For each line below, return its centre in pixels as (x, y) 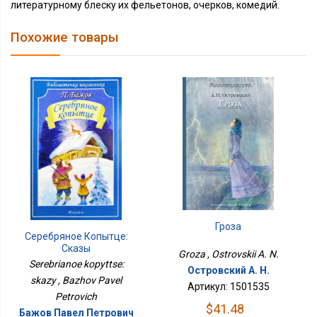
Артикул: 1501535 (228, 286)
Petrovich (76, 296)
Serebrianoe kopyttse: (76, 264)
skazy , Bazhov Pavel (76, 280)
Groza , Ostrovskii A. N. (228, 254)
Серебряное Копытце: (76, 236)
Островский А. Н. (228, 270)
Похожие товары (65, 38)
